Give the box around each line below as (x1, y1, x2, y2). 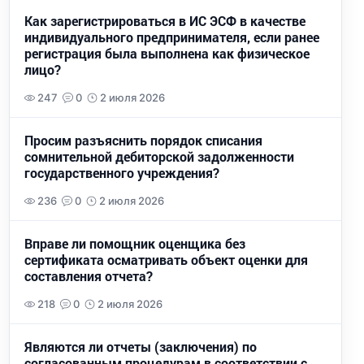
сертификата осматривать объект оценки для (24, 252, 308, 268)
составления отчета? (24, 268, 153, 284)
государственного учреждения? (24, 165, 219, 181)
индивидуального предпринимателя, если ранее (24, 29, 319, 45)
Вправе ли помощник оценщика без (24, 236, 245, 252)
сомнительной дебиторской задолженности (24, 149, 294, 165)
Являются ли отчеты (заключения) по (24, 339, 257, 355)
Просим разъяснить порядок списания (24, 132, 262, 149)
